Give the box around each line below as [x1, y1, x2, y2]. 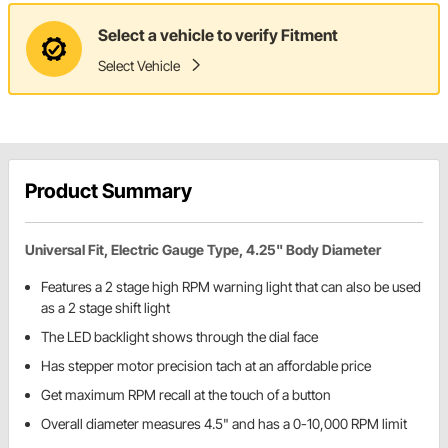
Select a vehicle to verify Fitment [98, 24, 338, 45]
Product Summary [25, 179, 192, 204]
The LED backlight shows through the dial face [41, 328, 318, 346]
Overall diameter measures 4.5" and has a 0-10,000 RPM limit [41, 415, 407, 433]
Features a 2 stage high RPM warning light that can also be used [41, 278, 421, 296]
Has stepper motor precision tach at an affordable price [41, 357, 371, 375]
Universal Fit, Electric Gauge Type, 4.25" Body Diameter [25, 241, 381, 259]
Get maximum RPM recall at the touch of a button [41, 386, 331, 404]
